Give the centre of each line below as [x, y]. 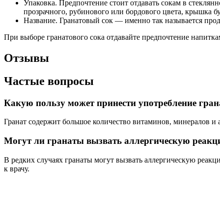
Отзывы [27, 58]
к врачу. [17, 168]
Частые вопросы [49, 81]
